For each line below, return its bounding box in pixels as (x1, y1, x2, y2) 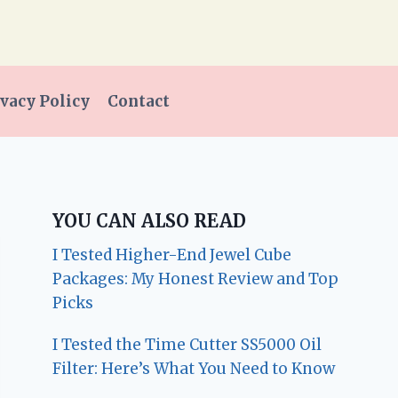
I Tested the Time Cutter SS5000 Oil (52, 335, 322, 355)
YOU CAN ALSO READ (52, 210, 247, 233)
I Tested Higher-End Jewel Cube (52, 245, 292, 266)
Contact (107, 91, 171, 111)
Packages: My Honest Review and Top (52, 269, 339, 290)
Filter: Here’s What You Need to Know (52, 359, 336, 379)
